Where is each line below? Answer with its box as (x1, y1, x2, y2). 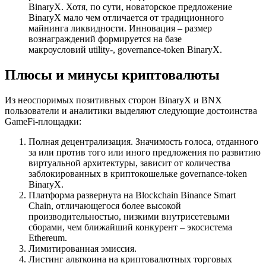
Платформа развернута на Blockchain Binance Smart (28, 190, 236, 201)
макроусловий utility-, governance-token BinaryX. (28, 45, 222, 55)
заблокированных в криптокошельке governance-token (28, 169, 247, 179)
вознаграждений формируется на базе (28, 34, 182, 45)
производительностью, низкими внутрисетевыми (28, 211, 230, 222)
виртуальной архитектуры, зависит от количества (28, 158, 230, 169)
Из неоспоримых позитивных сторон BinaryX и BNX (5, 95, 222, 106)
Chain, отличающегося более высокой (28, 201, 181, 211)
